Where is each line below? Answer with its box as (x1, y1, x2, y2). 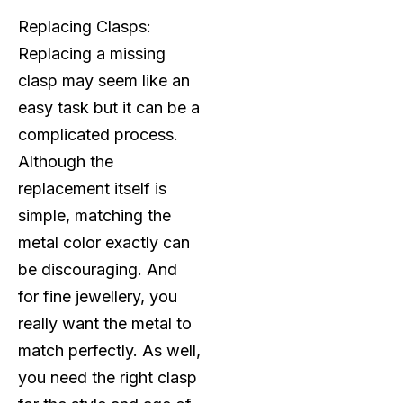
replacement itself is (18, 178, 166, 198)
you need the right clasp (18, 367, 197, 387)
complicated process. (18, 124, 178, 144)
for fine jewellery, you (18, 286, 177, 306)
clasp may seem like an (18, 70, 190, 90)
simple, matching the (18, 205, 171, 225)
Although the (18, 151, 113, 171)
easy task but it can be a (18, 97, 200, 117)
